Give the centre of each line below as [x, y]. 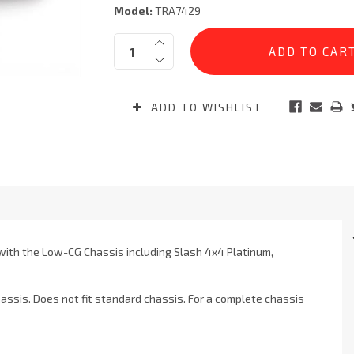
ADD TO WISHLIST [204, 107]
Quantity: [137, 41]
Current [133, 35]
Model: [133, 11]
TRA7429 [176, 11]
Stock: [130, 50]
